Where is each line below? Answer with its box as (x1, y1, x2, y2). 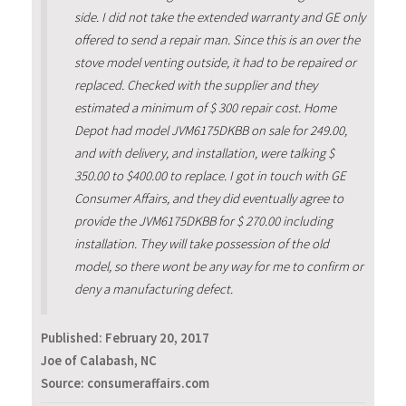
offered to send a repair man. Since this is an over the (73, 32, 360, 48)
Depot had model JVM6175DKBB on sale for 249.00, (73, 122, 347, 139)
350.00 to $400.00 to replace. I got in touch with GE (73, 168, 346, 184)
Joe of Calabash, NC (41, 353, 157, 370)
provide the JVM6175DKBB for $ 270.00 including (73, 213, 333, 229)
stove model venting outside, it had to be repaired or (73, 54, 356, 71)
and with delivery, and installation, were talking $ (73, 145, 334, 161)
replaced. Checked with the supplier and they (73, 77, 317, 93)
